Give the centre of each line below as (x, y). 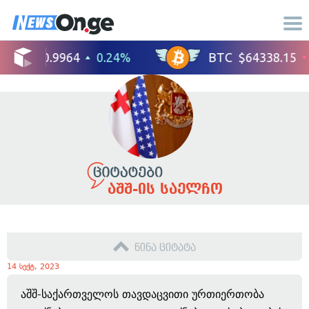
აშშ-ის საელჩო (165, 189)
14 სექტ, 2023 (33, 267)
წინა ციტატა (165, 248)
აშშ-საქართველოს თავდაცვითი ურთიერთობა (142, 294)
